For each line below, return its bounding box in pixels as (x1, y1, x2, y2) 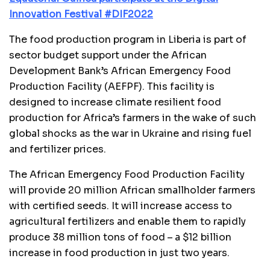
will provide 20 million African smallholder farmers (9, 183, 256, 196)
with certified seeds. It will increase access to (9, 199, 232, 212)
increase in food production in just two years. (9, 246, 230, 259)
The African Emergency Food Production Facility (9, 168, 245, 181)
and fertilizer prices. (9, 142, 106, 155)
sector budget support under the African (9, 48, 207, 61)
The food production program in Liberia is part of (9, 33, 246, 46)
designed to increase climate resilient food (9, 95, 221, 108)
